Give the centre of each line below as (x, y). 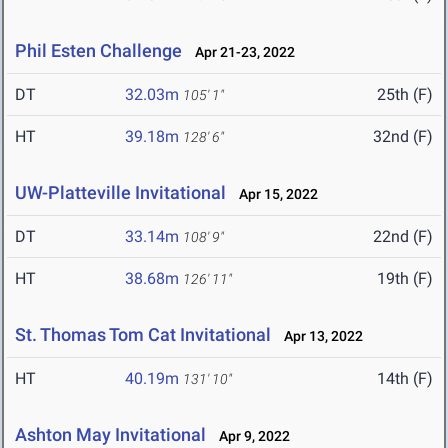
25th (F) (405, 95)
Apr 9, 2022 (250, 436)
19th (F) (405, 279)
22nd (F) (403, 237)
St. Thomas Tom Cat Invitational (143, 335)
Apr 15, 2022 (274, 194)
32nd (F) (403, 137)
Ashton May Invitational (110, 435)
